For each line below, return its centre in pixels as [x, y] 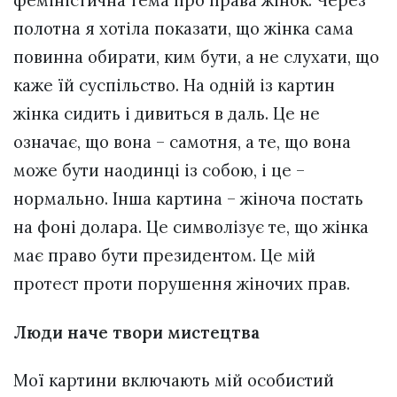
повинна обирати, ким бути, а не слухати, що [196, 57]
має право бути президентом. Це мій [164, 256]
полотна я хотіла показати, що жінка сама [183, 29]
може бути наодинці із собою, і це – [159, 171]
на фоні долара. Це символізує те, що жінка [191, 227]
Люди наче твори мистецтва [136, 332]
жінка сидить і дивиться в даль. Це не [167, 114]
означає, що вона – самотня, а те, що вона [182, 142]
